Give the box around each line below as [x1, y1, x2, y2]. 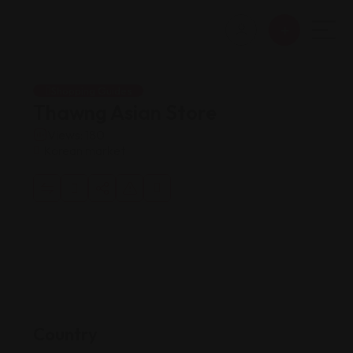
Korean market [43, 143, 125, 158]
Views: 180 [47, 127, 105, 143]
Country [33, 323, 98, 345]
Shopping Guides [51, 84, 132, 97]
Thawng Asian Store [33, 100, 217, 125]
